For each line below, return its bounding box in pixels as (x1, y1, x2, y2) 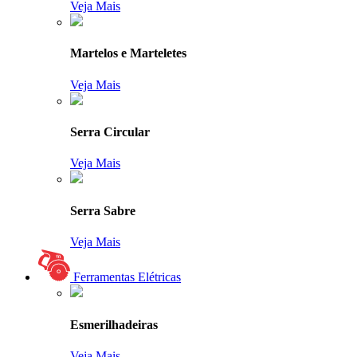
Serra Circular (70, 125, 150, 139)
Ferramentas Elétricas (73, 270, 182, 284)
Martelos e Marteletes (70, 46, 186, 61)
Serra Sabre (70, 203, 135, 218)
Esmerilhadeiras (70, 317, 158, 331)
